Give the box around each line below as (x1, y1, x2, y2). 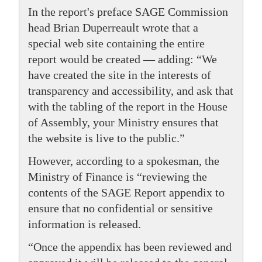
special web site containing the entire (28, 37, 205, 50)
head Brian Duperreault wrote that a (28, 21, 198, 35)
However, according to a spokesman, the (28, 154, 219, 168)
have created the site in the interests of (28, 68, 211, 82)
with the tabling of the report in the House (28, 100, 227, 113)
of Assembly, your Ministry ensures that (28, 116, 219, 129)
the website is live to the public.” (28, 132, 185, 145)
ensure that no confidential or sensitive (28, 202, 213, 215)
